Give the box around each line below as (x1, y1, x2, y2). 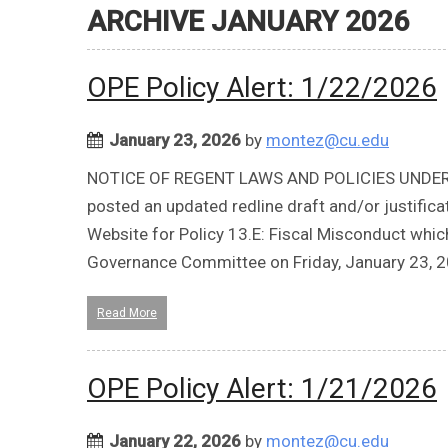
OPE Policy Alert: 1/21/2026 (87, 371, 437, 405)
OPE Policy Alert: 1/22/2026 (87, 70, 437, 104)
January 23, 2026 (109, 129, 241, 150)
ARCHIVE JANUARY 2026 (87, 4, 409, 38)
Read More (97, 305, 157, 320)
